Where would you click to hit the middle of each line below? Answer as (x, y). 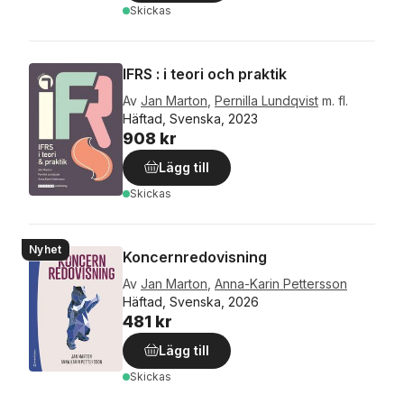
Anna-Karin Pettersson (281, 284)
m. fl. (335, 101)
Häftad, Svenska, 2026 (191, 302)
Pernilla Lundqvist (266, 101)
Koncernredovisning (195, 257)
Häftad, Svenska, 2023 (190, 119)
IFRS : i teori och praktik (205, 74)
